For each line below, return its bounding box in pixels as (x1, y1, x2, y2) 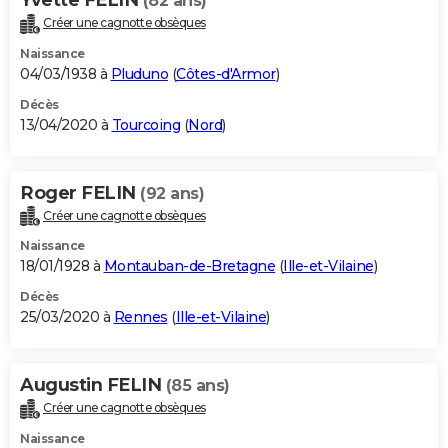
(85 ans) (165, 376, 230, 396)
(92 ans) (140, 183, 204, 203)
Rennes (113, 308, 168, 327)
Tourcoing (111, 115, 180, 134)
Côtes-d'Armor (176, 64, 276, 83)
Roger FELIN (20, 181, 140, 204)
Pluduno (110, 64, 168, 83)
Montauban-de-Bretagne (103, 257, 275, 276)
